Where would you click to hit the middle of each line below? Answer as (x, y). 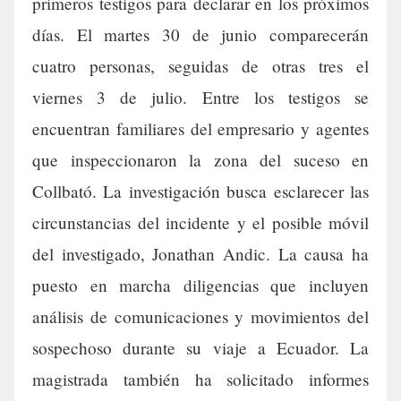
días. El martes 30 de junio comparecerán (200, 34)
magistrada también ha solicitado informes (200, 379)
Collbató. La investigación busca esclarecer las (200, 191)
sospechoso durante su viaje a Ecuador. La (200, 348)
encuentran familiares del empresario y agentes (200, 128)
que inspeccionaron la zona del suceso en (200, 160)
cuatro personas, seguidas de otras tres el (200, 66)
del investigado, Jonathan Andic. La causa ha (200, 254)
